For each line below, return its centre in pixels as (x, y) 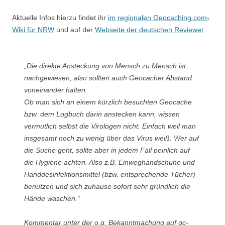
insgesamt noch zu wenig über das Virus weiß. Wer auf (111, 138)
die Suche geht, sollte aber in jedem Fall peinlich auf (107, 150)
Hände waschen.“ (52, 199)
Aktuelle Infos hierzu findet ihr (60, 18)
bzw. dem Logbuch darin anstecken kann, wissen (102, 114)
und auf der (75, 30)
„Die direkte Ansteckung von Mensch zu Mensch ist (105, 66)
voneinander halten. (56, 90)
